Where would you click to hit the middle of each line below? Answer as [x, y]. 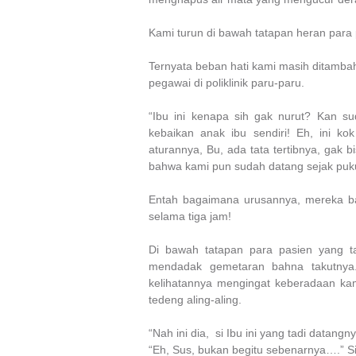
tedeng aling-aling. [195, 299]
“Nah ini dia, [180, 333]
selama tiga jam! [190, 216]
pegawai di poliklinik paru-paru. [226, 82]
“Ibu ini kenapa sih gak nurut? [233, 116]
